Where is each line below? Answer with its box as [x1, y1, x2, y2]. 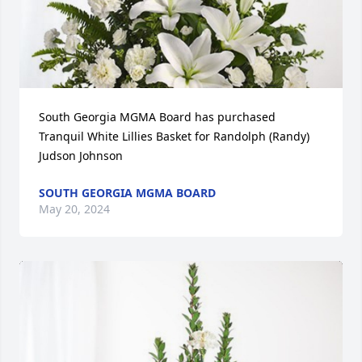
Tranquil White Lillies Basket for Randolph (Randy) [39, 128, 309, 144]
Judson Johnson [39, 147, 123, 163]
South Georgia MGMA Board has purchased [39, 108, 276, 124]
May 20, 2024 [39, 200, 110, 217]
